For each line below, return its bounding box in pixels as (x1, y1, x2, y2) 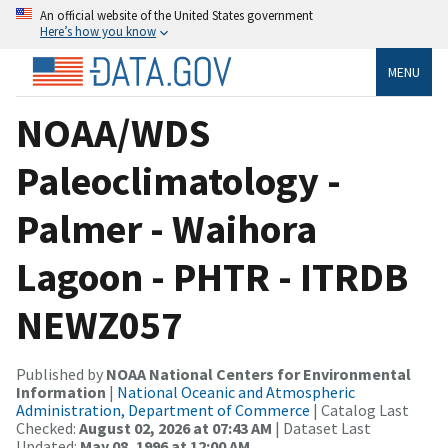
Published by (16, 363, 106, 384)
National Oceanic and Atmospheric (117, 381, 355, 402)
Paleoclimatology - (16, 155, 341, 206)
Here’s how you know (40, 23, 156, 39)
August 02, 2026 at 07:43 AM (79, 417, 272, 438)
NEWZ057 (16, 299, 182, 350)
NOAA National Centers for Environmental (106, 363, 411, 384)
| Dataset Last (272, 417, 371, 438)
